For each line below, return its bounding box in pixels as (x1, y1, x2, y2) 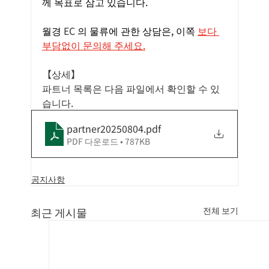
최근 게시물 (31, 204, 88, 220)
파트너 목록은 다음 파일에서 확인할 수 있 (42, 81, 220, 96)
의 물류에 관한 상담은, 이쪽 (77, 23, 196, 38)
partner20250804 (67, 121, 144, 136)
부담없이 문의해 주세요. (42, 38, 146, 53)
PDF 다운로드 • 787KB (67, 135, 151, 148)
